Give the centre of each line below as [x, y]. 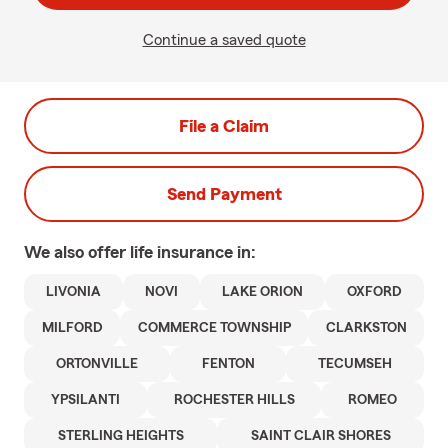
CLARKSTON [366, 328]
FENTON [228, 364]
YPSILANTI [85, 400]
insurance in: [206, 252]
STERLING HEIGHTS [120, 436]
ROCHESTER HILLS [234, 400]
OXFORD [374, 292]
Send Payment [224, 194]
